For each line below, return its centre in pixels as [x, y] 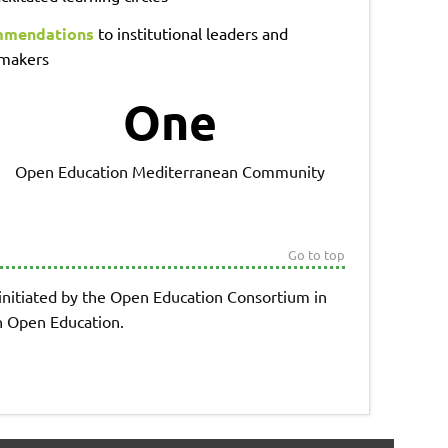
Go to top [317, 255]
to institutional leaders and [190, 32]
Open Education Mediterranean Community [170, 171]
